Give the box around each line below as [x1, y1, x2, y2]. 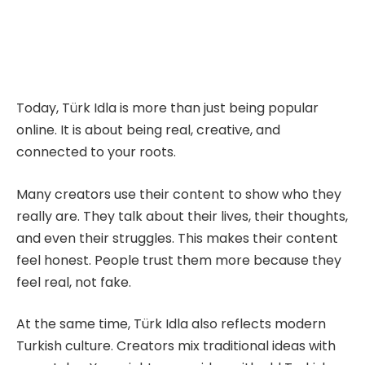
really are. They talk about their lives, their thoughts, [16, 206, 348, 226]
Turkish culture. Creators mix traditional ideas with [16, 336, 336, 356]
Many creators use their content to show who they [16, 184, 341, 204]
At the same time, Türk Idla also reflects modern [16, 314, 326, 334]
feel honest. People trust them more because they [16, 250, 341, 270]
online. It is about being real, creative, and [16, 121, 280, 140]
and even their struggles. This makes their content [16, 228, 338, 248]
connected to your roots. [16, 143, 176, 162]
